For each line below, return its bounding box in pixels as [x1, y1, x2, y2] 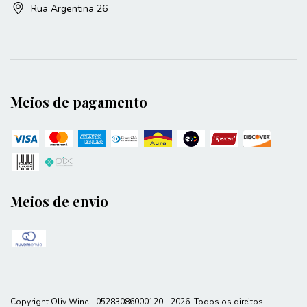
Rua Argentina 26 [31, 1, 108, 15]
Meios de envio [10, 192, 108, 211]
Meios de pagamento [10, 92, 147, 111]
